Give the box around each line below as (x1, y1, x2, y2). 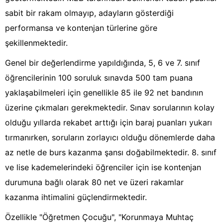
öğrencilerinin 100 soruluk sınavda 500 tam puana (5, 73, 193, 83)
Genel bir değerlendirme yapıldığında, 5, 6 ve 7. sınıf (5, 58, 200, 68)
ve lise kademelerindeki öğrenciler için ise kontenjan (5, 162, 201, 173)
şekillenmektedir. (5, 38, 68, 48)
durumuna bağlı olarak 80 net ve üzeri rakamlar (5, 177, 184, 188)
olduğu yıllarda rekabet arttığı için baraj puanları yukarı (5, 117, 212, 128)
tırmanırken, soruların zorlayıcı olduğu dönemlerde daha (5, 132, 215, 143)
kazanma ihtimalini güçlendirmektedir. (5, 192, 147, 203)
